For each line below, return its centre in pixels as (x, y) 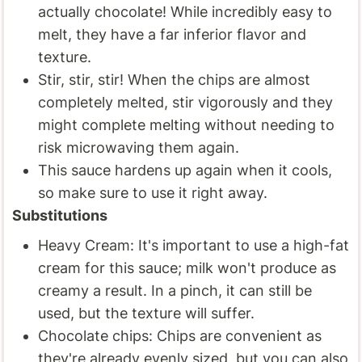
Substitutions (60, 215)
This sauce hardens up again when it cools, (185, 170)
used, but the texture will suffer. (147, 313)
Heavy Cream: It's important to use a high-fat (194, 245)
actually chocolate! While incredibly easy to (185, 11)
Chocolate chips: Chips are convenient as (180, 335)
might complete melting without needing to (187, 124)
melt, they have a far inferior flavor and (173, 34)
